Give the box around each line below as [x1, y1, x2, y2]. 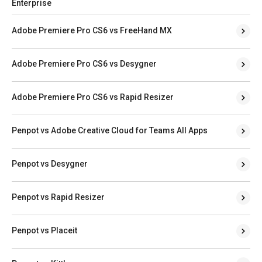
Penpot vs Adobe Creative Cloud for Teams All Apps [12, 125, 208, 135]
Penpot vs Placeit [12, 225, 77, 235]
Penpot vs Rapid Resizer [12, 192, 105, 202]
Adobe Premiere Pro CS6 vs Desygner [12, 58, 157, 68]
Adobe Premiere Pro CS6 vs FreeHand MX [12, 25, 172, 35]
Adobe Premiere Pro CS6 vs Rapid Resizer [12, 92, 174, 102]
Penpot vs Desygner [12, 158, 88, 168]
